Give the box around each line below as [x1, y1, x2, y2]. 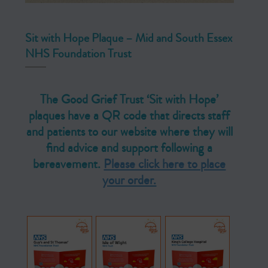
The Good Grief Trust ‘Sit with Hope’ [40, 91, 219, 109]
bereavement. [33, 156, 104, 173]
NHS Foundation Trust [25, 45, 132, 63]
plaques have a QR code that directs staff [29, 107, 230, 125]
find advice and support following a [46, 139, 213, 157]
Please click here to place [103, 156, 226, 173]
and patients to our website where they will [26, 123, 233, 141]
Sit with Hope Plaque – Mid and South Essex [25, 29, 232, 47]
